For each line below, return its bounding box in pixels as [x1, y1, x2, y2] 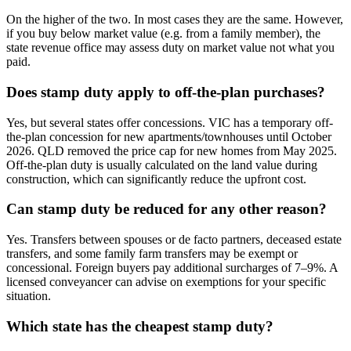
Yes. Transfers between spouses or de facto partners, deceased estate [6, 233, 342, 247]
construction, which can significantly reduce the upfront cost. [6, 172, 306, 186]
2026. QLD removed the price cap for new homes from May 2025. [6, 143, 337, 157]
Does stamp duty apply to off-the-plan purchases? [6, 84, 325, 100]
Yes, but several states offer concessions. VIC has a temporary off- [6, 115, 333, 129]
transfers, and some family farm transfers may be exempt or [6, 247, 298, 261]
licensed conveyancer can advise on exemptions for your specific [6, 275, 326, 289]
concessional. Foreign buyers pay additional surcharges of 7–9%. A [6, 261, 338, 275]
